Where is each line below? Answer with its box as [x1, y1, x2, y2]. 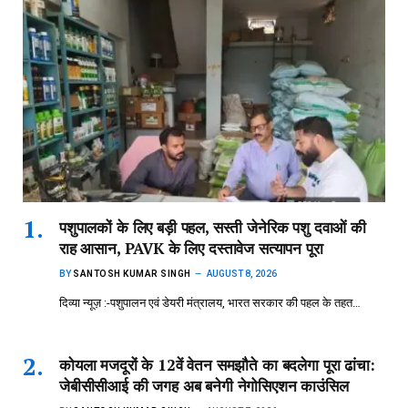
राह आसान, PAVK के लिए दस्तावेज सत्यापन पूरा [59, 238, 323, 260]
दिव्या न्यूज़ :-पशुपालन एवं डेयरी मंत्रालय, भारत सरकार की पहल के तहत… [59, 296, 361, 311]
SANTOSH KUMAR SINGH [73, 269, 191, 280]
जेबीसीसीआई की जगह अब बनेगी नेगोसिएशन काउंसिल [59, 375, 349, 397]
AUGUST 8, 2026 [206, 269, 277, 280]
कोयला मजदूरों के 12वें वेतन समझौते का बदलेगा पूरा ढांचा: [59, 354, 375, 376]
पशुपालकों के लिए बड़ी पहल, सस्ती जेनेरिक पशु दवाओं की [59, 217, 366, 239]
